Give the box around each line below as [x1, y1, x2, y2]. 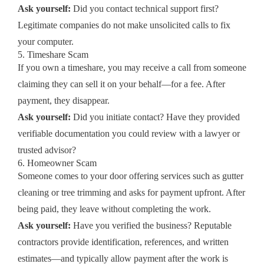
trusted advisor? [18, 144, 76, 155]
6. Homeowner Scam [18, 157, 97, 168]
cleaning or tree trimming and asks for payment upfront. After [18, 187, 245, 197]
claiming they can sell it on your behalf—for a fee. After [18, 78, 225, 89]
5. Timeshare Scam [18, 49, 88, 60]
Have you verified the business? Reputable [71, 220, 232, 230]
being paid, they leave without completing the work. [18, 203, 211, 214]
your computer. [18, 36, 74, 47]
